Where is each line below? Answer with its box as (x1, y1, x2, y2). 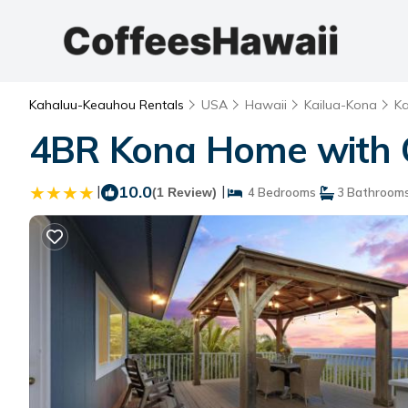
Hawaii (245, 97, 287, 113)
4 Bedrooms (242, 185, 316, 199)
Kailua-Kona (304, 97, 377, 113)
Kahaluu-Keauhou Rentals (29, 97, 188, 113)
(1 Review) (152, 185, 217, 199)
